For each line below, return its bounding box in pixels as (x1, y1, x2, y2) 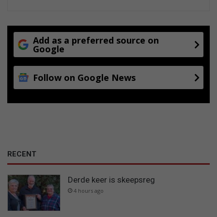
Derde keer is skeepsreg (68, 175, 155, 185)
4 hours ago (74, 187, 104, 195)
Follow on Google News (33, 72, 136, 84)
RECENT (7, 150, 36, 159)
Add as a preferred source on (33, 34, 159, 46)
